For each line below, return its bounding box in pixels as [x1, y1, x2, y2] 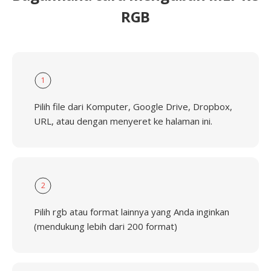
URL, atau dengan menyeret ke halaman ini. [34, 115, 212, 127]
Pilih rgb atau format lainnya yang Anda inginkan [34, 206, 229, 218]
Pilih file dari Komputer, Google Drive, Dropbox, [34, 100, 232, 113]
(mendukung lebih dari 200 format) [34, 220, 177, 232]
